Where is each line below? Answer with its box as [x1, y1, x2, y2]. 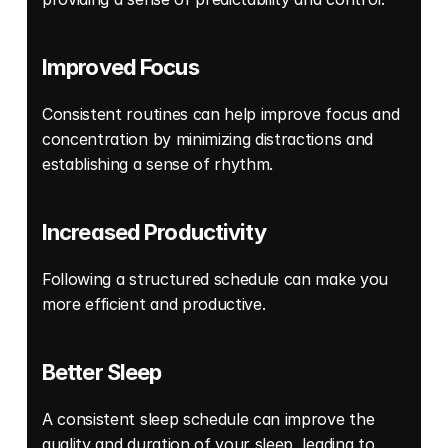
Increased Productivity [42, 218, 266, 245]
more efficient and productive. [42, 293, 271, 314]
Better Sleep [42, 358, 162, 385]
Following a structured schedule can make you [42, 268, 388, 289]
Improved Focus [42, 53, 199, 80]
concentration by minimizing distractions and [42, 128, 373, 149]
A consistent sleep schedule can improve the [42, 408, 375, 429]
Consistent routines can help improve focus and [42, 103, 400, 124]
